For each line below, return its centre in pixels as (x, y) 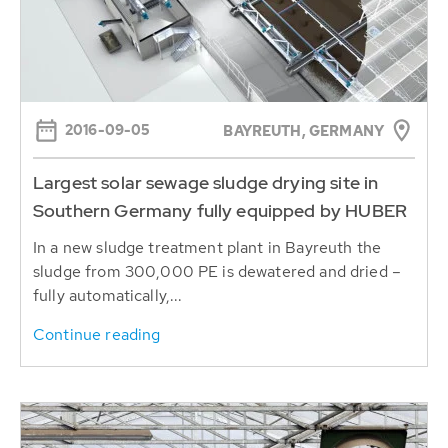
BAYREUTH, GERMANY (303, 130)
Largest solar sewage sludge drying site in (206, 182)
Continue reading (97, 334)
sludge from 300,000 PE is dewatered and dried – (217, 271)
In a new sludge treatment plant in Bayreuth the (207, 247)
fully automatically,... (108, 295)
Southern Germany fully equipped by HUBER (220, 210)
